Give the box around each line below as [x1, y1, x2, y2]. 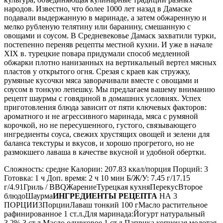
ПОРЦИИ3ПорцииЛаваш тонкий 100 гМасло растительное [4, 200, 208, 209]
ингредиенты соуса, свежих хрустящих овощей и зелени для [4, 129, 210, 138]
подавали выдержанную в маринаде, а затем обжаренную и [4, 13, 207, 22]
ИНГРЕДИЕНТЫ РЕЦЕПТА [53, 191, 157, 200]
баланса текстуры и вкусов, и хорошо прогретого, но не [4, 138, 194, 147]
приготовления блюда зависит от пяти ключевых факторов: [4, 103, 207, 111]
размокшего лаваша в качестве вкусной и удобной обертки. [4, 147, 206, 156]
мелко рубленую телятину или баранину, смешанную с [4, 22, 191, 31]
